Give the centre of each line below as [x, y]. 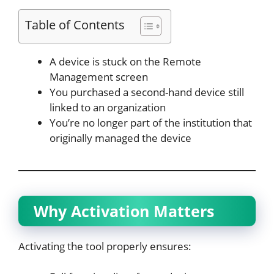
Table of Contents [75, 24]
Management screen [99, 76]
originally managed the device [120, 138]
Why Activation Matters [124, 211]
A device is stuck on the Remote [125, 61]
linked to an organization [108, 107]
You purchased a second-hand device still [147, 92]
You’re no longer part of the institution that [151, 122]
